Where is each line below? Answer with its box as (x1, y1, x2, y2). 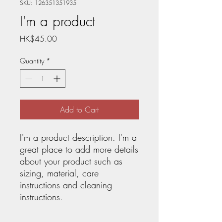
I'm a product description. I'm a (20, 131, 137, 143)
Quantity (20, 56, 44, 65)
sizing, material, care (20, 167, 99, 179)
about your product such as (20, 155, 122, 167)
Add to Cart (60, 104, 99, 115)
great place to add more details (20, 143, 138, 155)
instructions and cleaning (20, 179, 112, 191)
